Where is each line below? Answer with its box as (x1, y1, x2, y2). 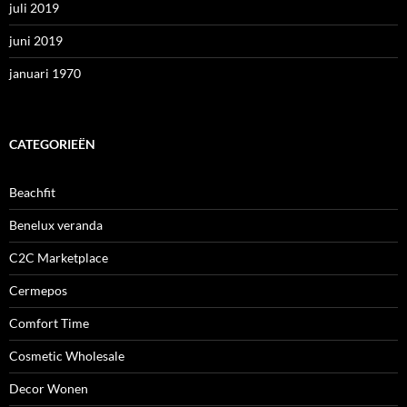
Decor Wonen (9, 381, 88, 396)
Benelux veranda (9, 217, 103, 233)
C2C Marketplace (9, 250, 108, 265)
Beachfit (9, 184, 55, 200)
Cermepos (9, 283, 67, 298)
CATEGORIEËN (9, 136, 95, 152)
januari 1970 (9, 65, 81, 81)
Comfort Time (9, 315, 89, 331)
